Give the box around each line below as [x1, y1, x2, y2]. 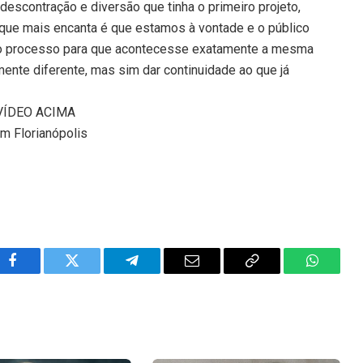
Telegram [130, 265, 186, 280]
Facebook [11, 265, 68, 280]
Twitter [70, 265, 113, 280]
